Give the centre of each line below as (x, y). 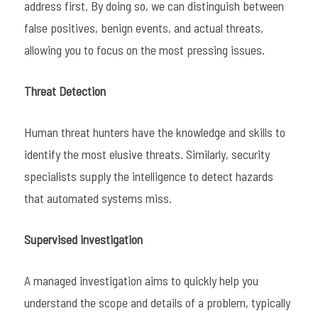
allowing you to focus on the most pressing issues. (144, 50)
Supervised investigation (83, 240)
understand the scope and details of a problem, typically (157, 303)
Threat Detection (65, 91)
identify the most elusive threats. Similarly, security (147, 154)
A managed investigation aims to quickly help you (141, 281)
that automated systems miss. (98, 198)
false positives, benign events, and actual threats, (143, 28)
